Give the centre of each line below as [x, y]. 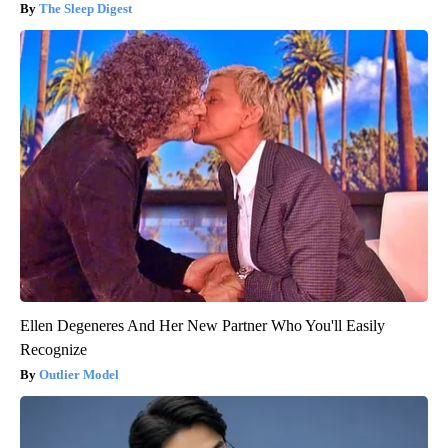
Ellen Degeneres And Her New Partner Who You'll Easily [202, 325]
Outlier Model [79, 374]
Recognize [53, 349]
